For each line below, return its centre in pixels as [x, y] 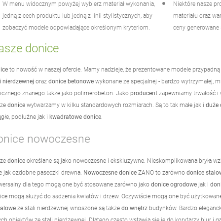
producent [144, 93]
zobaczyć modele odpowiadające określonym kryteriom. [76, 27]
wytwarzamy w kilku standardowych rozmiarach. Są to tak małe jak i [115, 105]
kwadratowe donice [75, 117]
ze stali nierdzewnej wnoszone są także [69, 208]
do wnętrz [134, 208]
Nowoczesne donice [110, 172]
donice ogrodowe [174, 184]
